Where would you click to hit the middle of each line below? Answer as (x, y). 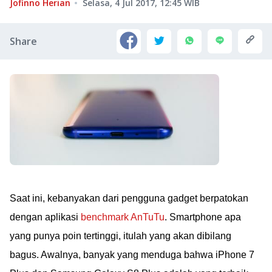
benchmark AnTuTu (123, 217)
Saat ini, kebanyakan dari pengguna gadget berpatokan (129, 198)
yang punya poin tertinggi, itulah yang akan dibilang (121, 236)
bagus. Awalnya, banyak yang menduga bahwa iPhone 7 (132, 255)
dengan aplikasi (45, 217)
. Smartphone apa (203, 217)
